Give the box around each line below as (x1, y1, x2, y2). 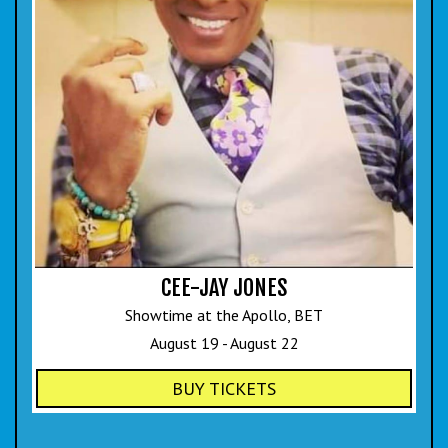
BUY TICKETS (172, 376, 276, 400)
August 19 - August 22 (149, 332, 299, 353)
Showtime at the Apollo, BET (125, 304, 323, 325)
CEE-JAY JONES (160, 273, 288, 301)
